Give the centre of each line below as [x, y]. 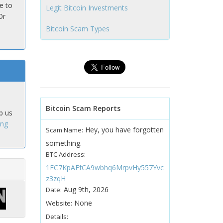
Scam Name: [64, 130]
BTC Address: [65, 154]
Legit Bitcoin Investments [87, 8]
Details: [57, 217]
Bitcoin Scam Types [77, 29]
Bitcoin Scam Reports [83, 108]
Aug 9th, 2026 [85, 189]
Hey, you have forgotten [123, 130]
